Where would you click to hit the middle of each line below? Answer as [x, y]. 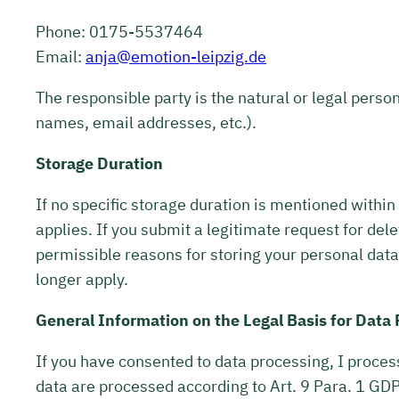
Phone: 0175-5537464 [119, 31]
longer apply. [82, 279]
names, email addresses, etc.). [146, 122]
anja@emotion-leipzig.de [176, 56]
